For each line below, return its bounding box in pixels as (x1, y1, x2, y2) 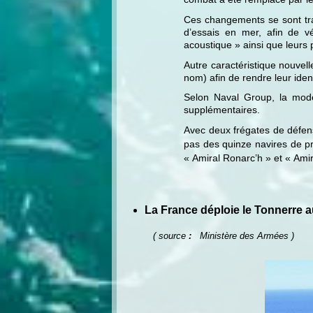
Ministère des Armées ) (191, 230, 294, 241)
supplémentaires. (184, 104, 260, 116)
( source (153, 230, 186, 241)
